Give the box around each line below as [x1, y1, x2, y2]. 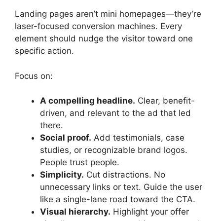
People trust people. [40, 157, 119, 168]
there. [40, 120, 63, 131]
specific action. [15, 46, 74, 56]
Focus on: [15, 71, 53, 81]
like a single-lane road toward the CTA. [40, 194, 195, 205]
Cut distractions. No [84, 170, 165, 180]
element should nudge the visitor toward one [15, 34, 193, 44]
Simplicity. [40, 170, 84, 180]
